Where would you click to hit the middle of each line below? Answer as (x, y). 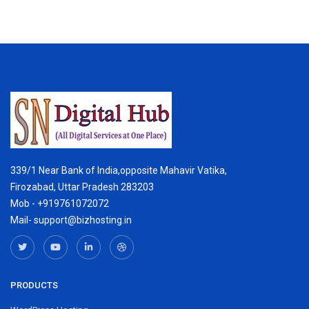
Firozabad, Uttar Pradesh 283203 (82, 187)
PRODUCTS (34, 285)
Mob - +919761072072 (60, 203)
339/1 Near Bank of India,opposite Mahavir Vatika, (119, 170)
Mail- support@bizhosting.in (71, 220)
